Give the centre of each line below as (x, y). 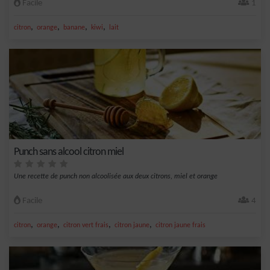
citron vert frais (86, 225)
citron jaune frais (181, 225)
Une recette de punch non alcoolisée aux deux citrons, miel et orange (116, 177)
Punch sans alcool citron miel (69, 152)
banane (74, 28)
